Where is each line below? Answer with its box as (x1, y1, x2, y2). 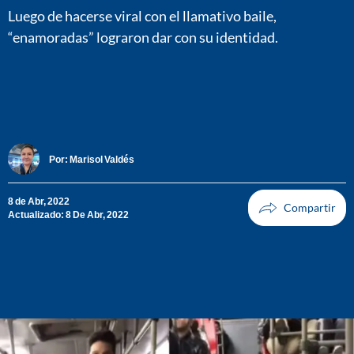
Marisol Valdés (70, 153, 134, 165)
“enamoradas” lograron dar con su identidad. (8, 28, 278, 46)
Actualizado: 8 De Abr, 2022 (8, 209, 129, 221)
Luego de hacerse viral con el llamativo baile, (8, 6, 277, 24)
